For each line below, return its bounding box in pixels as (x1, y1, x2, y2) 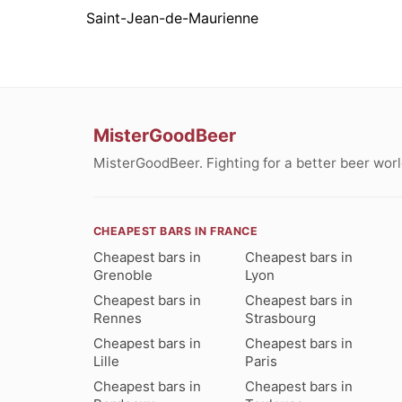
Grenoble (93, 266, 153, 284)
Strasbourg (245, 309, 317, 327)
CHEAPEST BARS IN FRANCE (93, 223, 258, 238)
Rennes (93, 309, 142, 327)
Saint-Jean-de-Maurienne (86, 9, 258, 28)
